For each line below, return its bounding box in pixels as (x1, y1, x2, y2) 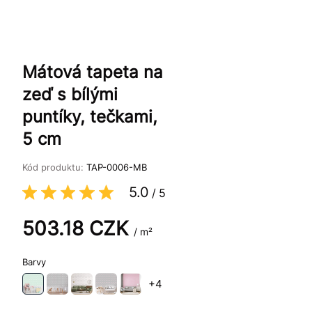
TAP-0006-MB (86, 162, 147, 173)
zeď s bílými (22, 84, 118, 105)
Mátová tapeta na (22, 62, 163, 83)
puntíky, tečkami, (22, 107, 157, 127)
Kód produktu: (22, 162, 86, 173)
